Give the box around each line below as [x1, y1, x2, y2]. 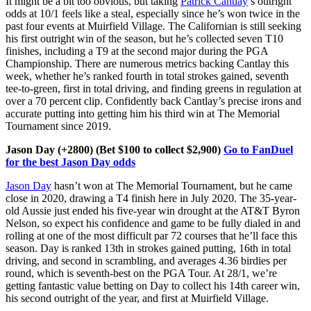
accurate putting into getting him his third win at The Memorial [6, 108, 280, 120]
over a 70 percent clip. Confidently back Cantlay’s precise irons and [6, 95, 301, 108]
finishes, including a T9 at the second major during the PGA [6, 45, 268, 58]
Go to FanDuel [224, 144, 293, 156]
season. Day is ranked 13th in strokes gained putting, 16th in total [6, 242, 291, 255]
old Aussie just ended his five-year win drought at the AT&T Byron [6, 205, 300, 217]
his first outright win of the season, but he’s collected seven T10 [6, 33, 283, 45]
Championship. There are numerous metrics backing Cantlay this [6, 58, 289, 70]
